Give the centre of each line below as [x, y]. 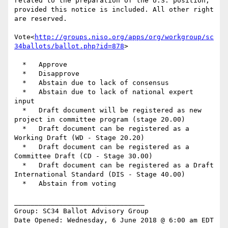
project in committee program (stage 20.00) [100, 120]
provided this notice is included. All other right [114, 10]
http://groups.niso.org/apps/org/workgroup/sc [124, 37]
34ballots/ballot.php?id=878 [69, 46]
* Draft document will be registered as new [18, 110]
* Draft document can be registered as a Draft [18, 165]
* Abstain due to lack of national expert [18, 92]
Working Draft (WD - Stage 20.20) [79, 138]
